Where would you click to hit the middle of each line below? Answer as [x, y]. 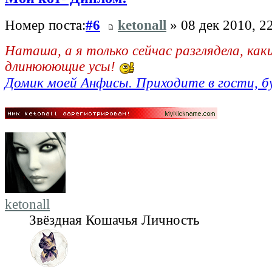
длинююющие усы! [62, 67]
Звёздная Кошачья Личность [114, 220]
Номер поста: [45, 25]
